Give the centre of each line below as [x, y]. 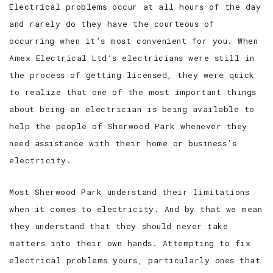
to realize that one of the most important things [133, 92]
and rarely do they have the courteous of [112, 24]
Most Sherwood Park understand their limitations [129, 192]
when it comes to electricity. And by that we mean [136, 209]
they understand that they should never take [119, 226]
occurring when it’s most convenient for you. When [134, 41]
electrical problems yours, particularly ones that [135, 260]
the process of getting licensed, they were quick [132, 75]
